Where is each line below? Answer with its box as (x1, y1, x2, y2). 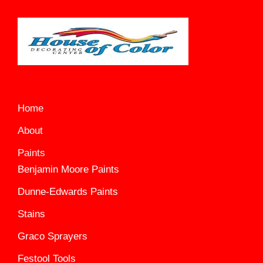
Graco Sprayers (18, 230, 87, 242)
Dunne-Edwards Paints (18, 186, 118, 197)
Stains (18, 208, 45, 220)
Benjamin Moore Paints (18, 163, 119, 175)
